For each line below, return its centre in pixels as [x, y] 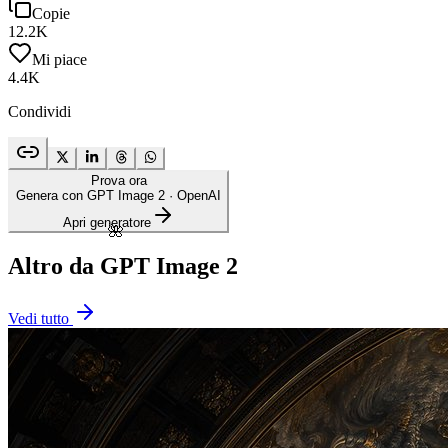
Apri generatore [106, 222]
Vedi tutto [38, 318]
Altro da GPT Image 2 [123, 265]
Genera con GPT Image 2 [90, 195]
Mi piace [59, 59]
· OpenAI [193, 195]
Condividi [39, 111]
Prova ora [118, 180]
